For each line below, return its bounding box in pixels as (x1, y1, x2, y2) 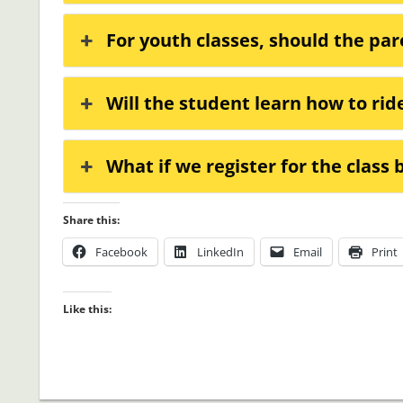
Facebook (94, 244, 148, 261)
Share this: (62, 212, 120, 228)
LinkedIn (196, 244, 244, 261)
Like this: (62, 301, 112, 318)
